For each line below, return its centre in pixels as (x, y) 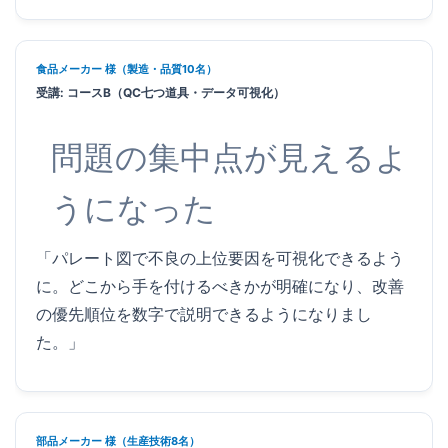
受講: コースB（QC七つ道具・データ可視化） (160, 92)
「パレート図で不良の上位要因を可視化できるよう (220, 257)
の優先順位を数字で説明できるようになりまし (204, 313)
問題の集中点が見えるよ (229, 157)
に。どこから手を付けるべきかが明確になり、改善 (220, 285)
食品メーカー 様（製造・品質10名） (126, 68)
